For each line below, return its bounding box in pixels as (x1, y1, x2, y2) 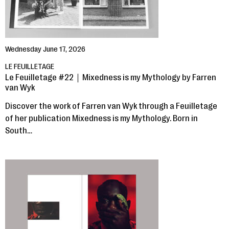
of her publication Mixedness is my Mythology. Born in (5, 113, 198, 123)
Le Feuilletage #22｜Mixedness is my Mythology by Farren (5, 73, 216, 82)
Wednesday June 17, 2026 (5, 45, 85, 54)
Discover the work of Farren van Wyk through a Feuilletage (5, 101, 217, 111)
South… (5, 126, 32, 135)
